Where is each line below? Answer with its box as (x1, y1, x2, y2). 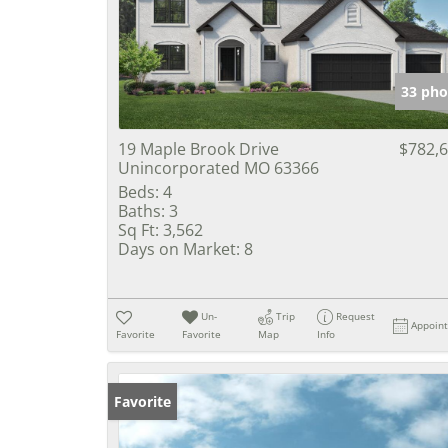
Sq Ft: (118, 219, 159, 241)
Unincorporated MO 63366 (118, 157, 319, 179)
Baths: (118, 200, 165, 222)
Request (336, 309, 376, 323)
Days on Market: (118, 238, 240, 260)
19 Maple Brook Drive (118, 138, 279, 160)
